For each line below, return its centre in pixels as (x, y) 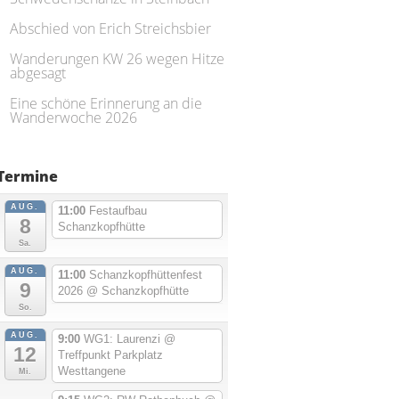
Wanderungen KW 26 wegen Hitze (117, 59)
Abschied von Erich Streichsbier (110, 28)
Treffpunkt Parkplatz (110, 355)
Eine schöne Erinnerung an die (106, 103)
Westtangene (91, 371)
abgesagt (38, 73)
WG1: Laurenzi (123, 339)
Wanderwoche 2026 (73, 118)
